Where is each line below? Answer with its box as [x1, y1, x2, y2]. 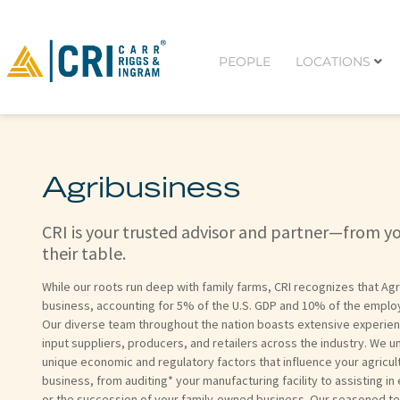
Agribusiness [42, 176, 241, 205]
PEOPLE [218, 53, 271, 70]
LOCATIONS [295, 53, 371, 70]
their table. [42, 241, 126, 264]
